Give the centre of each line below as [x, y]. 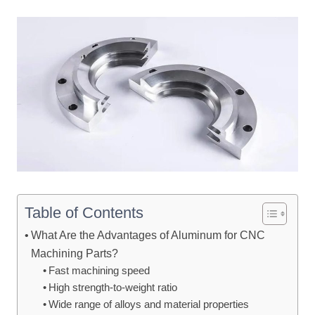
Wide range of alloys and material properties [148, 305]
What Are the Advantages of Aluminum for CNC [148, 235]
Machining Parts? [75, 253]
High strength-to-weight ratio [112, 288]
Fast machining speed [99, 271]
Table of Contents [84, 213]
